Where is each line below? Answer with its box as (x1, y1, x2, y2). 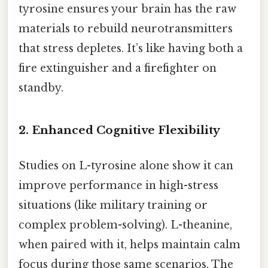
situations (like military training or (19, 199, 208, 212)
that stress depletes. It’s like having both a (19, 42, 243, 56)
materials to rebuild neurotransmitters (19, 22, 233, 36)
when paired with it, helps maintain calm (19, 238, 240, 252)
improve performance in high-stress (19, 179, 218, 193)
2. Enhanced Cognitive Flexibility (19, 123, 220, 138)
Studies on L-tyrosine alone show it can (19, 159, 233, 173)
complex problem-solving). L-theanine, (19, 218, 232, 232)
